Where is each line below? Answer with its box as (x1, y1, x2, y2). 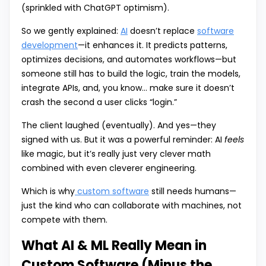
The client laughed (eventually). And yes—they (21, 119, 216, 132)
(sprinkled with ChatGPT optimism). (21, 2, 169, 14)
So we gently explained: (21, 25, 121, 37)
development (21, 39, 78, 52)
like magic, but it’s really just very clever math (21, 148, 211, 160)
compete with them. (21, 214, 107, 226)
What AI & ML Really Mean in (21, 236, 207, 255)
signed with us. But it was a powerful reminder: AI (21, 134, 224, 146)
